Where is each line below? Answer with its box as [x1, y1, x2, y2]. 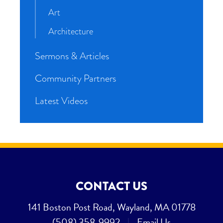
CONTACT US [76, 178, 147, 195]
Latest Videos [35, 94, 88, 108]
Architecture [48, 25, 93, 38]
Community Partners [35, 71, 116, 86]
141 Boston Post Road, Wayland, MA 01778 [27, 200, 196, 215]
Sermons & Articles [35, 49, 109, 63]
